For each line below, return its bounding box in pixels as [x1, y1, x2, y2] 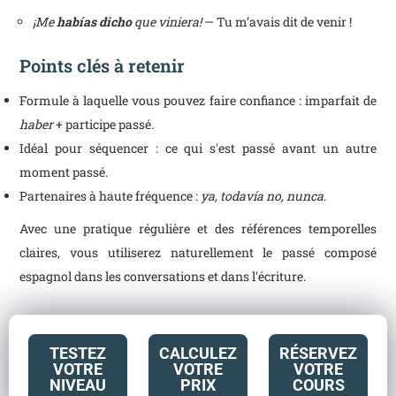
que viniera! [132, 13, 202, 30]
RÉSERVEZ [279, 344, 357, 362]
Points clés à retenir [19, 54, 186, 77]
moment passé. [19, 164, 109, 180]
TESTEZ [49, 344, 106, 362]
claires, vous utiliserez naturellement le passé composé [19, 244, 377, 261]
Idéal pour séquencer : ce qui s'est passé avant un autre [19, 140, 377, 156]
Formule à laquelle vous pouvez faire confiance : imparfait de [19, 92, 377, 109]
